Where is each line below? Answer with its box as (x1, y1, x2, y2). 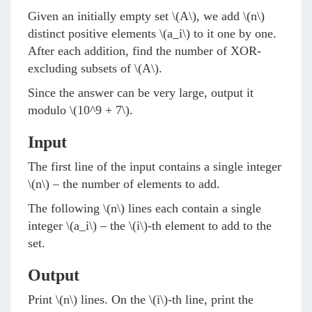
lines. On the (77, 292, 149, 306)
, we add (196, 9, 243, 23)
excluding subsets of (28, 61, 134, 75)
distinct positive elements (28, 26, 159, 40)
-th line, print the (168, 292, 253, 306)
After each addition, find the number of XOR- (28, 44, 261, 58)
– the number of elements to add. (49, 177, 220, 191)
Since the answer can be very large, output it (28, 86, 253, 100)
